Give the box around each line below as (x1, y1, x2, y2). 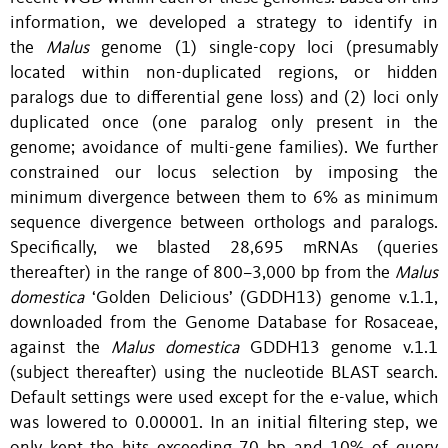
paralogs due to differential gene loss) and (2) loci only (10, 89, 438, 107)
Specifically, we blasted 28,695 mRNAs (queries (10, 239, 438, 257)
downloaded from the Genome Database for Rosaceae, (10, 314, 438, 332)
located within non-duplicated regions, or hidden (10, 64, 438, 82)
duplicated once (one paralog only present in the (10, 114, 438, 132)
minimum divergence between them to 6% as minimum (10, 189, 438, 207)
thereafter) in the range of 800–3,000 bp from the (10, 264, 395, 282)
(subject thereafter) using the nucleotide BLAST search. (10, 364, 438, 382)
